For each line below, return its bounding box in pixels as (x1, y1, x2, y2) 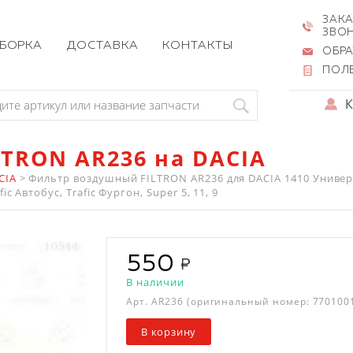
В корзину (141, 325, 197, 340)
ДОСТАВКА (67, 39, 139, 51)
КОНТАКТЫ (162, 39, 233, 51)
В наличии (126, 274, 184, 289)
